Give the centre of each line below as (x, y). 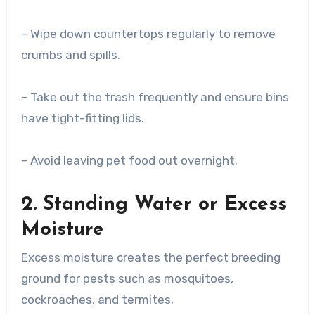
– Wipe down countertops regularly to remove (148, 33)
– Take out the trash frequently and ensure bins (155, 97)
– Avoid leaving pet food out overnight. (129, 160)
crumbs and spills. (70, 54)
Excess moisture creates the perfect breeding (150, 257)
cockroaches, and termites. (97, 299)
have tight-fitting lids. (82, 118)
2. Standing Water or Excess (154, 204)
